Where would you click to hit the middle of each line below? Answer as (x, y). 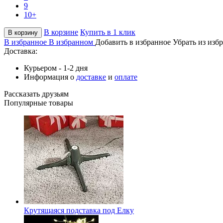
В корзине (61, 32)
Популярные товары (39, 103)
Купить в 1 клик (108, 32)
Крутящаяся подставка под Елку (79, 210)
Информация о (50, 77)
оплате (126, 77)
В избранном (71, 42)
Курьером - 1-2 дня (56, 68)
